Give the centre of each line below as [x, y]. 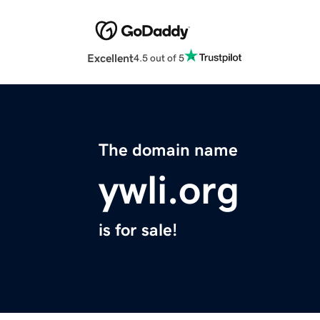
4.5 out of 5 [159, 57]
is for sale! [138, 230]
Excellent [110, 58]
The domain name [168, 150]
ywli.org [169, 190]
